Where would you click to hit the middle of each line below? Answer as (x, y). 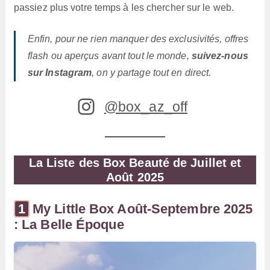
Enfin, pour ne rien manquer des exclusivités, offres (138, 39)
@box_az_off (146, 106)
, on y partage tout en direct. (152, 72)
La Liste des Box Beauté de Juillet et (135, 162)
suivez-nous (220, 55)
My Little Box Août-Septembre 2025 (143, 209)
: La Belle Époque (69, 224)
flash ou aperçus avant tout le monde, (109, 55)
